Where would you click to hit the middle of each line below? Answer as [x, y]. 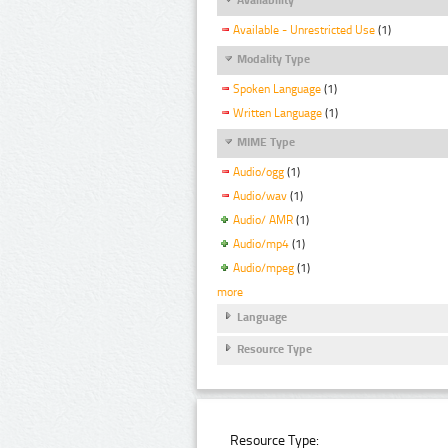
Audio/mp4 [261, 244]
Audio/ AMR [263, 220]
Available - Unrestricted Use [304, 30]
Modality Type [273, 59]
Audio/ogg [258, 172]
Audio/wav [260, 196]
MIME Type [266, 142]
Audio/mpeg [263, 267]
